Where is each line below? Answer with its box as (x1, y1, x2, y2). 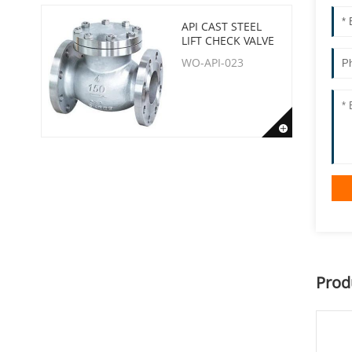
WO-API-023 (181, 55, 244, 70)
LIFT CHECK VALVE (181, 33, 274, 48)
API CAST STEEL (181, 19, 262, 34)
